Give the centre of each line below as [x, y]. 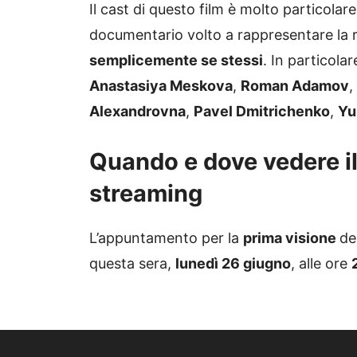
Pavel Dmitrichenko [262, 112]
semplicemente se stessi [176, 61]
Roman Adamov [295, 86]
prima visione [291, 238]
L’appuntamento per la [166, 238]
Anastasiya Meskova [161, 86]
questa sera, [132, 264]
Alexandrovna [137, 112]
